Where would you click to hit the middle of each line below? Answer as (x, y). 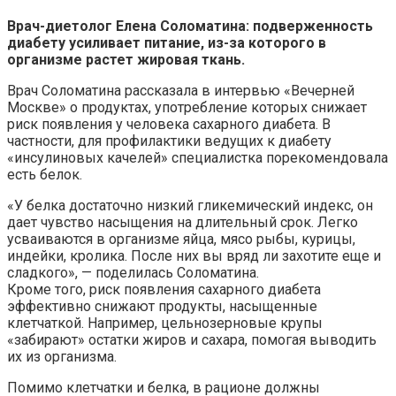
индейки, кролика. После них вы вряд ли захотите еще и (194, 255)
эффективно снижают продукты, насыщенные (162, 306)
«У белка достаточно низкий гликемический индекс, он (190, 205)
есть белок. (45, 174)
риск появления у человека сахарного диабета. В (169, 124)
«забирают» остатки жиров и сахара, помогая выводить (192, 339)
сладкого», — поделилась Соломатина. (133, 272)
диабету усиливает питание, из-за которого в (167, 42)
